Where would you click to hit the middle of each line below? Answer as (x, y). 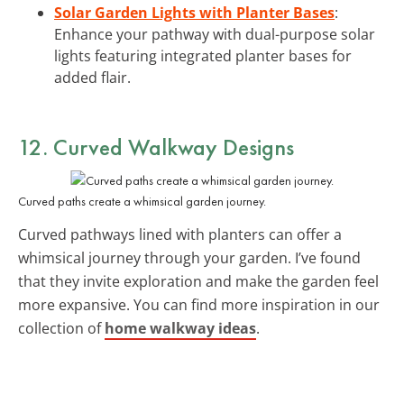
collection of (61, 328)
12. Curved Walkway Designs (156, 147)
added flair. (92, 77)
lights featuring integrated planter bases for (203, 55)
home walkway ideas (180, 328)
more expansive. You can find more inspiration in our (199, 304)
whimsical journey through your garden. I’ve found (189, 257)
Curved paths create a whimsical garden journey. (142, 201)
